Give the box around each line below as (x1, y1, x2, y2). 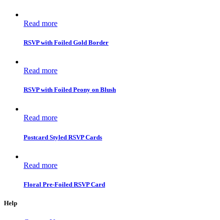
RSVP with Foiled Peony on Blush (24, 86, 116, 94)
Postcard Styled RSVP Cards (24, 133, 102, 141)
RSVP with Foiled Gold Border (24, 38, 109, 46)
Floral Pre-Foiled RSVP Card (24, 181, 105, 188)
